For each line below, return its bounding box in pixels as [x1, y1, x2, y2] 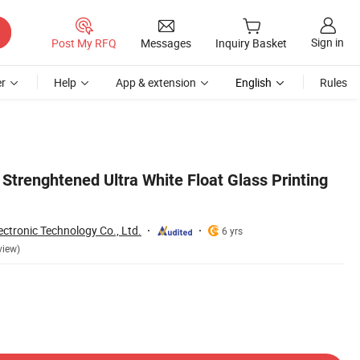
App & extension [116, 75, 196, 90]
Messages [141, 35, 191, 51]
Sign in [311, 35, 344, 51]
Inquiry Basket [215, 35, 287, 51]
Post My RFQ [51, 35, 117, 51]
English [235, 75, 272, 90]
